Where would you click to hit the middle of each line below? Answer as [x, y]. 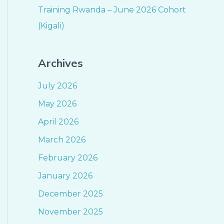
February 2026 [68, 157]
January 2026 [65, 175]
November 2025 [70, 211]
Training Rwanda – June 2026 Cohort [112, 9]
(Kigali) [51, 25]
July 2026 [57, 85]
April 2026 [58, 121]
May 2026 [57, 103]
